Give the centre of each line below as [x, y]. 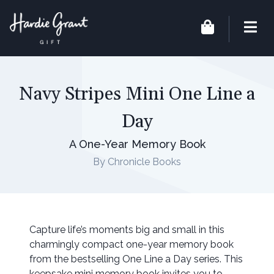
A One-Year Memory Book [137, 144]
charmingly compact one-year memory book [131, 245]
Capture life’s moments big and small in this [127, 230]
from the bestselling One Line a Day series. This [136, 259]
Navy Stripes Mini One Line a [137, 94]
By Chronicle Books [137, 161]
